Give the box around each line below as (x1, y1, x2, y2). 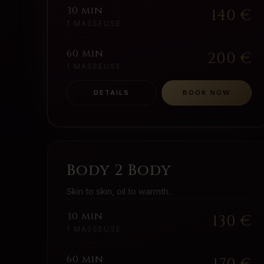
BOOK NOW (182, 88, 231, 97)
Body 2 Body (67, 160, 172, 181)
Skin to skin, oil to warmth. (67, 186, 171, 197)
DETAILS (93, 88, 130, 97)
